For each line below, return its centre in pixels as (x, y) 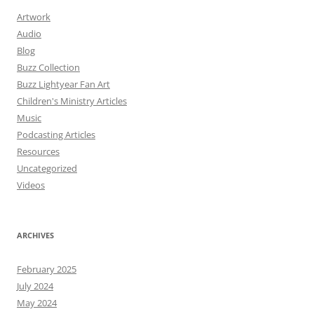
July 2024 (35, 286)
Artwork (34, 17)
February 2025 (47, 269)
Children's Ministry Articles (72, 101)
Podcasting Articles (56, 135)
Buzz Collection (48, 67)
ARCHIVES (35, 235)
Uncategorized (47, 168)
